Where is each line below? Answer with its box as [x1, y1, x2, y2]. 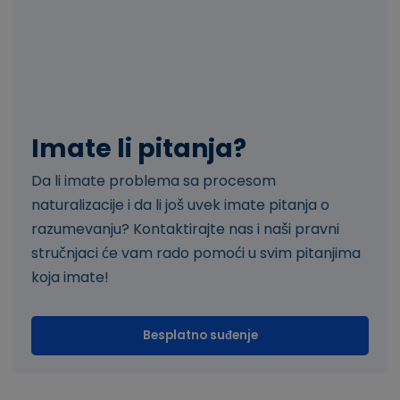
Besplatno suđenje [142, 327, 258, 345]
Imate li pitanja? [31, 131, 246, 167]
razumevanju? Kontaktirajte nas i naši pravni [31, 219, 339, 240]
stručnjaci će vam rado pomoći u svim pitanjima [31, 243, 361, 264]
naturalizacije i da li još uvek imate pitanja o [31, 195, 329, 216]
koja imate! [31, 267, 109, 288]
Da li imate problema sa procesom [31, 171, 276, 192]
